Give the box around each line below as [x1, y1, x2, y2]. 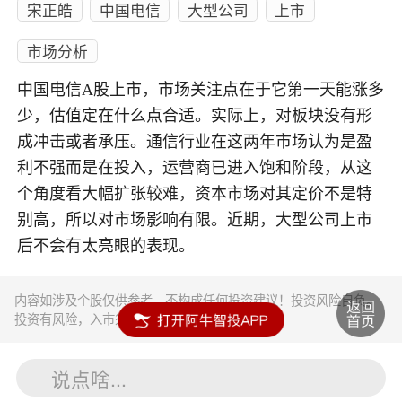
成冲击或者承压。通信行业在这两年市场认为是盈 [17, 132, 373, 151]
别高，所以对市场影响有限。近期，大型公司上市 [17, 210, 373, 229]
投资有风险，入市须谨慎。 [14, 310, 166, 328]
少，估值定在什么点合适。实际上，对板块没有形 [17, 106, 373, 125]
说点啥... [51, 363, 127, 392]
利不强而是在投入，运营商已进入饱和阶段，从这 [17, 158, 373, 177]
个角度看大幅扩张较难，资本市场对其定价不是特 [17, 184, 373, 203]
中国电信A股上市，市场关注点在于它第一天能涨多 [17, 80, 385, 99]
